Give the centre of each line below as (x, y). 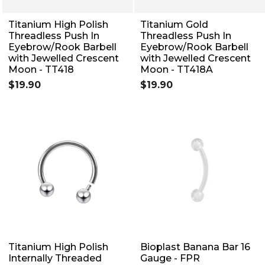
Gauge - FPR (170, 258)
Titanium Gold (174, 24)
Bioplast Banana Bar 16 (195, 247)
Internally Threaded (55, 258)
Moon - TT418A (177, 69)
